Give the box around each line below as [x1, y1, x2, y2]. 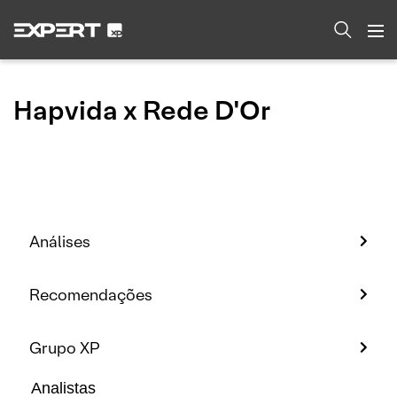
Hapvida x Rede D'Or [13, 94, 271, 128]
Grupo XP [29, 337, 99, 358]
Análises [29, 230, 90, 252]
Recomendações [29, 284, 152, 305]
